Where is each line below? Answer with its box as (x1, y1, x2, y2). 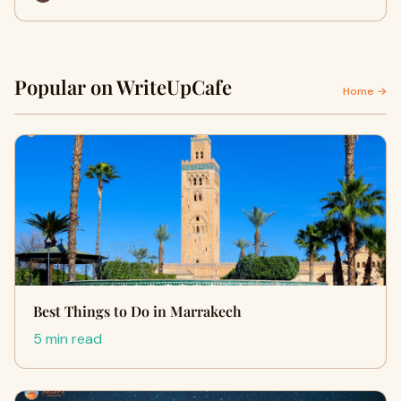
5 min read (33, 329, 102, 348)
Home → (343, 84, 387, 98)
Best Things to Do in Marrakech (33, 302, 242, 320)
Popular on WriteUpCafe (14, 73, 232, 100)
